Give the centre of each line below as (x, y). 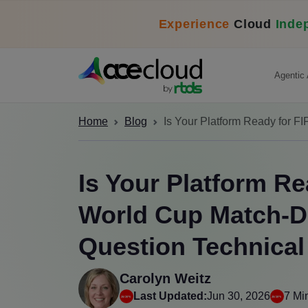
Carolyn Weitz (165, 278)
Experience (194, 24)
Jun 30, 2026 (239, 296)
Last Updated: (170, 296)
